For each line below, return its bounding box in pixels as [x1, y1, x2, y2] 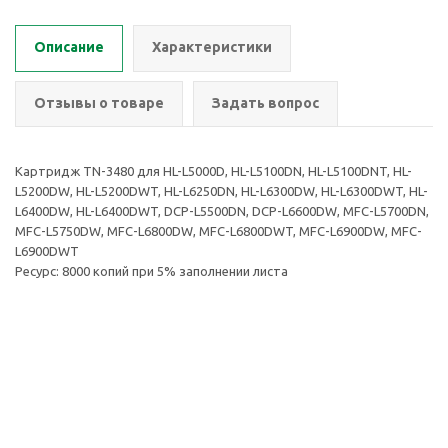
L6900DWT [15, 244, 79, 258]
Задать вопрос [212, 95, 319, 111]
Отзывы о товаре [34, 95, 164, 111]
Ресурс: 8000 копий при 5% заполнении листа [15, 264, 288, 278]
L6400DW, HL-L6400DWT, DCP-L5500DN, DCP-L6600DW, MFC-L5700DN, [15, 204, 429, 218]
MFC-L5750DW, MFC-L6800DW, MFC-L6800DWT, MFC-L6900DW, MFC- [15, 224, 422, 238]
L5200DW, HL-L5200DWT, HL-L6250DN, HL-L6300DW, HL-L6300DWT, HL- [15, 184, 428, 198]
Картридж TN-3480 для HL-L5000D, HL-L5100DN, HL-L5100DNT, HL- [15, 164, 412, 178]
